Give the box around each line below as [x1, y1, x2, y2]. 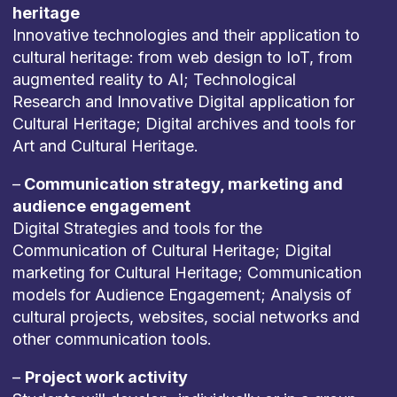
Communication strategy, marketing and [19, 175, 343, 193]
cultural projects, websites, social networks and [12, 307, 360, 326]
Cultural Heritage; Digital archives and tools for [12, 114, 355, 133]
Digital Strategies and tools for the [12, 219, 262, 237]
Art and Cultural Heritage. [12, 136, 198, 155]
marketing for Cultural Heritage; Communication [12, 263, 362, 282]
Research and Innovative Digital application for [12, 92, 354, 111]
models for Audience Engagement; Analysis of [12, 285, 352, 304]
